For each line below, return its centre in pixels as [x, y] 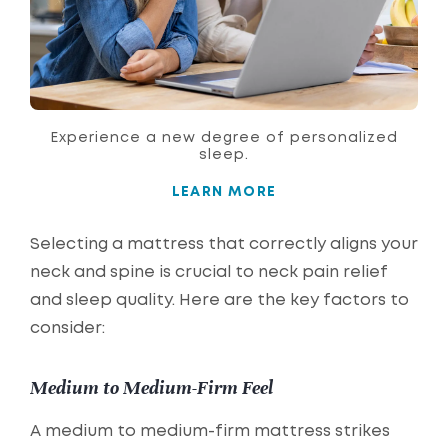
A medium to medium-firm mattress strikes [210, 432]
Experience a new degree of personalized [224, 138]
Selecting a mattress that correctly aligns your [224, 245]
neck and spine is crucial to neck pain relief [209, 273]
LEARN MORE [224, 192]
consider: [67, 329]
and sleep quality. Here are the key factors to [219, 301]
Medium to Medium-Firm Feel [151, 388]
